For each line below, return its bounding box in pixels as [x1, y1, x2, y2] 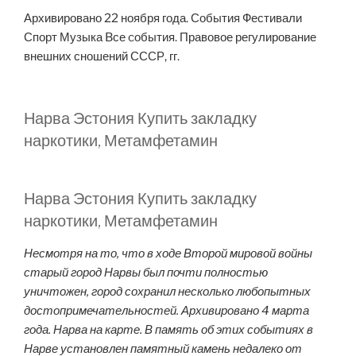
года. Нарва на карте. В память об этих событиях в [24, 323, 313, 338]
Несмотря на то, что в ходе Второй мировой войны [24, 246, 312, 261]
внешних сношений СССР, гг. [24, 48, 180, 64]
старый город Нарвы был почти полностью [24, 265, 268, 281]
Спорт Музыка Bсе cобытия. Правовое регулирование [24, 29, 316, 44]
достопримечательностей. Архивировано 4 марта [24, 304, 309, 319]
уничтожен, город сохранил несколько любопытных [24, 284, 311, 300]
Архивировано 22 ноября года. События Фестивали [24, 10, 302, 25]
